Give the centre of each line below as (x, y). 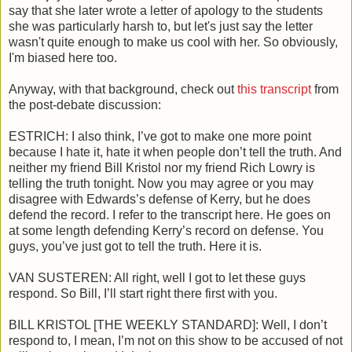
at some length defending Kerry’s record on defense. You (166, 231)
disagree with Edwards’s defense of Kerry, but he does (159, 200)
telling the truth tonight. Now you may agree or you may (161, 184)
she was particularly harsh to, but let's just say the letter (161, 27)
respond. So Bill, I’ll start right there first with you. (143, 294)
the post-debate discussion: (85, 105)
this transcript (274, 90)
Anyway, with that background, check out (123, 90)
